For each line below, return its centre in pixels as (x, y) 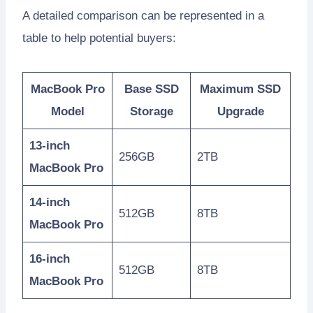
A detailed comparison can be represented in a (143, 16)
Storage (151, 112)
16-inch (49, 259)
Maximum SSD (240, 89)
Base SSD (151, 89)
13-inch (49, 146)
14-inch (49, 203)
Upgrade (240, 112)
